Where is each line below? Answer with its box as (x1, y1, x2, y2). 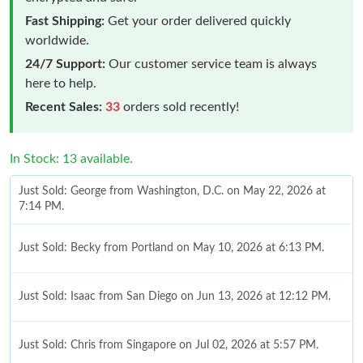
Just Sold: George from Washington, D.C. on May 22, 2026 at (19, 186, 326, 198)
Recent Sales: (25, 100, 102, 113)
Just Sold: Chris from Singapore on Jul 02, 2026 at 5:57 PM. (19, 339, 318, 351)
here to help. (25, 76, 96, 90)
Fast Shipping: (25, 14, 105, 28)
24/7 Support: (25, 57, 105, 70)
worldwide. (25, 33, 89, 47)
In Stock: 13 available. (10, 152, 133, 165)
